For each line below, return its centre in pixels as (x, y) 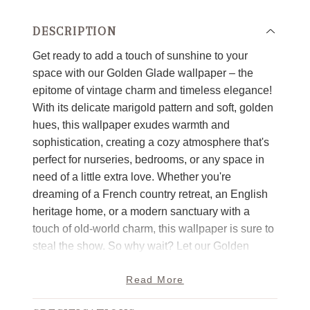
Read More (155, 279)
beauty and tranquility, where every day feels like (151, 280)
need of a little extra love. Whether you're (132, 176)
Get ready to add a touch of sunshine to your (140, 55)
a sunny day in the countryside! (108, 298)
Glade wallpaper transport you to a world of (137, 263)
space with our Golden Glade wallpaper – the (143, 73)
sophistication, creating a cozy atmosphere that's (151, 142)
